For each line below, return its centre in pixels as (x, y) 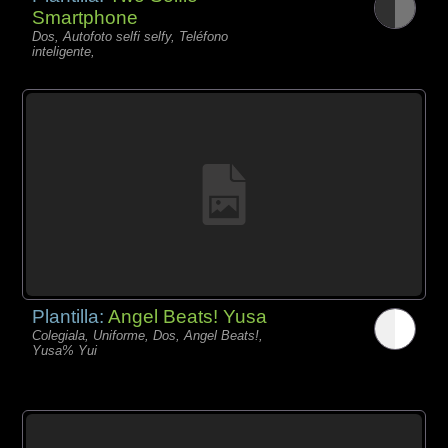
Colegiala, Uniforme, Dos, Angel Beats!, (148, 335)
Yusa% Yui (65, 350)
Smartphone (85, 18)
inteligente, (64, 52)
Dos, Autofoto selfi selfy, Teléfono (130, 37)
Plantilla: (70, 316)
